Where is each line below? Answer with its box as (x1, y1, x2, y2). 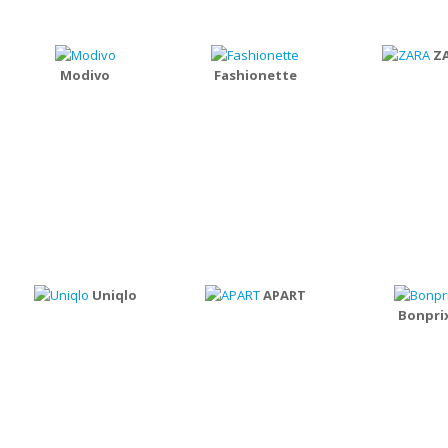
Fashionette (213, 66, 297, 84)
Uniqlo (91, 286, 137, 304)
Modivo (60, 66, 110, 84)
